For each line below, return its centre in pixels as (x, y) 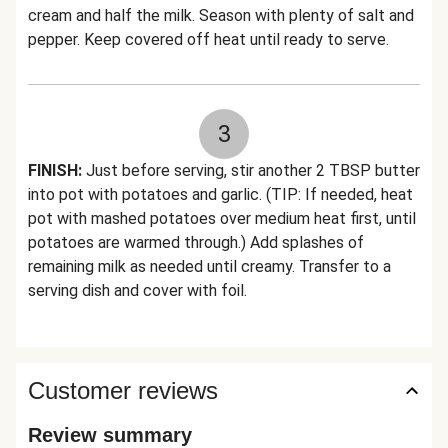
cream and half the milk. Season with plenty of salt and (221, 15)
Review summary (110, 435)
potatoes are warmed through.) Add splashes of (196, 242)
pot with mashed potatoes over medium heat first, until (222, 218)
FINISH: (55, 170)
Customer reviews (123, 390)
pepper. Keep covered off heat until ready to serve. (208, 39)
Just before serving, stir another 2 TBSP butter (251, 170)
